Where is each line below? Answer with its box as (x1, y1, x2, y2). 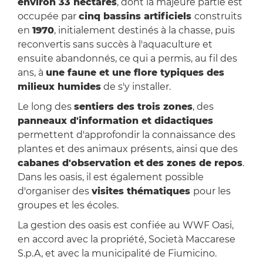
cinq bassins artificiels (78, 11, 194, 22)
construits (194, 11, 242, 22)
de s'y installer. (100, 81, 171, 93)
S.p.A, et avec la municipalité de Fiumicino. (17, 248, 217, 259)
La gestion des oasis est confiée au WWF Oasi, (17, 220, 234, 231)
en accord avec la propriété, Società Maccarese (17, 234, 235, 245)
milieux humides (17, 81, 101, 93)
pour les (193, 186, 231, 197)
